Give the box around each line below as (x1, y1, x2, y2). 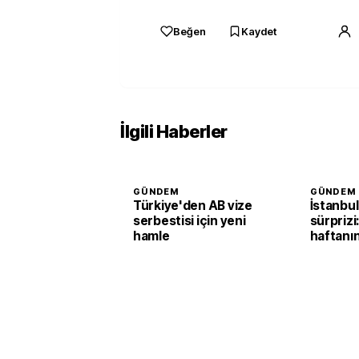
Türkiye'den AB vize (133, 197, 252, 213)
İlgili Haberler (120, 120, 228, 142)
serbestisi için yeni (133, 212, 246, 228)
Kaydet (241, 24, 276, 38)
